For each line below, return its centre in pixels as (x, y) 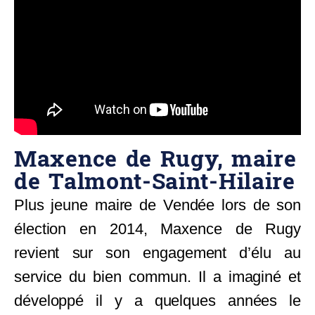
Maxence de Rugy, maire (155, 160)
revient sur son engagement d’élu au (157, 253)
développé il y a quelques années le (157, 301)
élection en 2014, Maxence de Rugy (157, 229)
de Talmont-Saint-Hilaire (155, 182)
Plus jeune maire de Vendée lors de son (157, 205)
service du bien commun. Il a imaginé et (157, 277)
